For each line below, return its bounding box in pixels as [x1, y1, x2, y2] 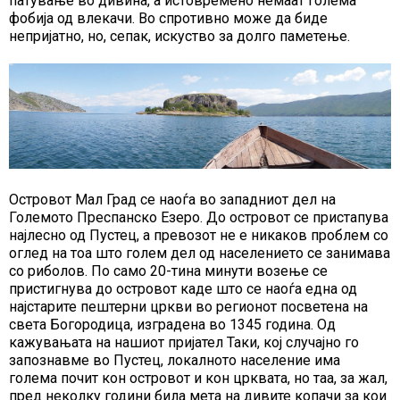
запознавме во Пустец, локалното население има [9, 351, 340, 369]
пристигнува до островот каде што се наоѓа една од [9, 279, 357, 297]
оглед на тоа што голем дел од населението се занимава [9, 244, 390, 262]
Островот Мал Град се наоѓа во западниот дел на [9, 190, 336, 208]
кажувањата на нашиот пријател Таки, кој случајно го [9, 333, 359, 351]
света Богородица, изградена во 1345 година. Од [9, 315, 336, 333]
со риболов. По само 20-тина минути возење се [9, 262, 328, 279]
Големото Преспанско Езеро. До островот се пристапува [9, 208, 388, 226]
